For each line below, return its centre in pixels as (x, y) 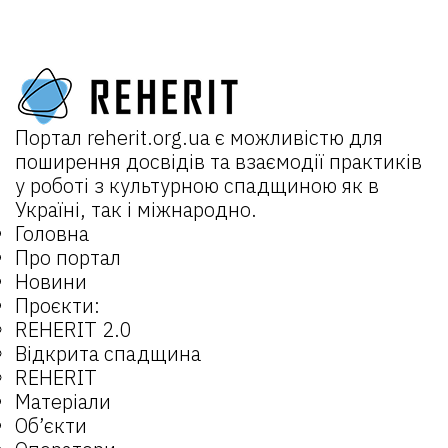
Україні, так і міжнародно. (136, 209)
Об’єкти (51, 425)
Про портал (68, 257)
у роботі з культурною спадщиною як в (197, 185)
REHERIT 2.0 (73, 329)
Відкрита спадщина (108, 353)
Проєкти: (57, 305)
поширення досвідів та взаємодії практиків (218, 161)
